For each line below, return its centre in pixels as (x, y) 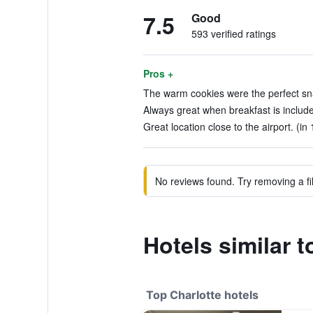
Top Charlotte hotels (202, 295)
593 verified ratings (233, 34)
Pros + (158, 73)
